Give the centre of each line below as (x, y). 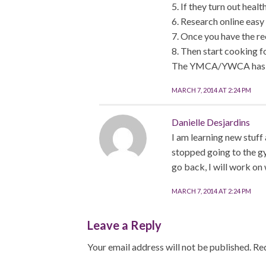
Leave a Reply (124, 225)
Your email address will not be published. (169, 247)
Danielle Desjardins (210, 122)
